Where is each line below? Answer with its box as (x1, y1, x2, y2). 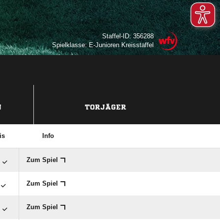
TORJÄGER (85, 104, 126, 110)
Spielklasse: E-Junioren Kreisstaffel (52, 41, 154, 49)
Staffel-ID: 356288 (102, 32, 154, 40)
